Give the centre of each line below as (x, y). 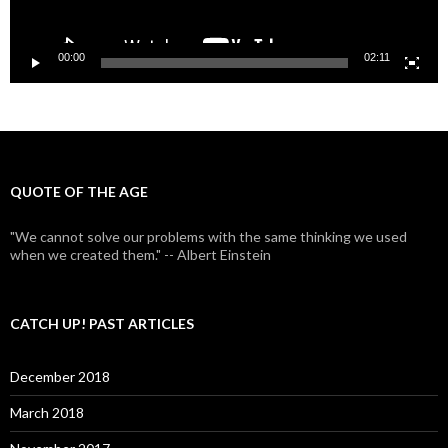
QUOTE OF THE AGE (79, 191)
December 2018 (60, 376)
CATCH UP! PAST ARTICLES (102, 323)
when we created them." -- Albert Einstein (140, 254)
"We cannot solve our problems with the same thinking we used (208, 236)
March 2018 (47, 412)
